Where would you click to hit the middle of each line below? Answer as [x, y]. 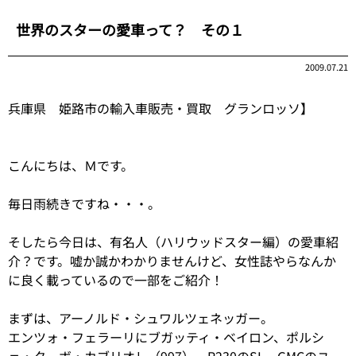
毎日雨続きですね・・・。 [84, 203]
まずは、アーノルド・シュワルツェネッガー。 [141, 318]
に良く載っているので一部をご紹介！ [116, 280]
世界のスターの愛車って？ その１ [130, 29]
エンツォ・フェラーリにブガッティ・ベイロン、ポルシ [166, 337]
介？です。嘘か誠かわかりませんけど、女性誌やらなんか [172, 261]
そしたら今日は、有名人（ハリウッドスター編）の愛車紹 [173, 242]
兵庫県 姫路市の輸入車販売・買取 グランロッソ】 [161, 108]
